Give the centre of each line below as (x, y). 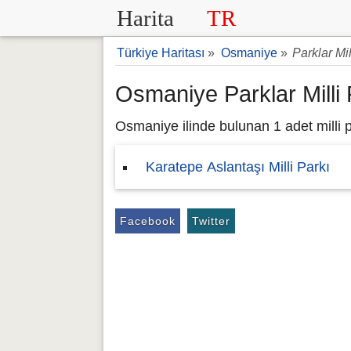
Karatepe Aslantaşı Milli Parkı (238, 167)
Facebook (148, 221)
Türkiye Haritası (161, 53)
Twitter (211, 221)
